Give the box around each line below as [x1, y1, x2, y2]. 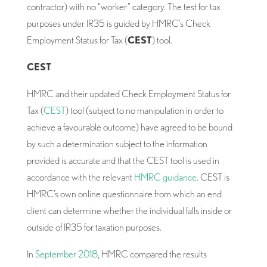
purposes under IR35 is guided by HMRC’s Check [26, 17, 210, 29]
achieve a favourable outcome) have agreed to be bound [26, 120, 232, 133]
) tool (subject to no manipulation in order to [65, 104, 223, 116]
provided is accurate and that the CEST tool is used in [26, 154, 219, 166]
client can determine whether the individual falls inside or [26, 204, 232, 216]
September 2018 [35, 247, 98, 260]
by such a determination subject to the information [26, 137, 207, 150]
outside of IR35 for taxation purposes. [26, 221, 162, 233]
